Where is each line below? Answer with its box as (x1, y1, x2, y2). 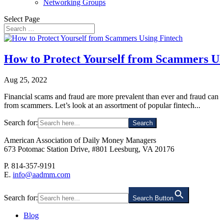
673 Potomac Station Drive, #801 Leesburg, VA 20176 (4, 144, 174, 153)
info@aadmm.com (13, 170, 70, 179)
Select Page (4, 15, 40, 23)
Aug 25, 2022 (4, 75, 47, 84)
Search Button (133, 194, 173, 202)
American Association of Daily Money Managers (4, 136, 156, 144)
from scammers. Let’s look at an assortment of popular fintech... (4, 101, 200, 110)
